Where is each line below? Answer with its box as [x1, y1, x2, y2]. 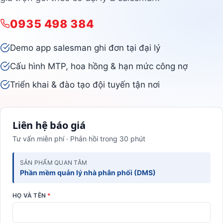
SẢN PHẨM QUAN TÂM [20, 158, 88, 166]
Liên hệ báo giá [12, 118, 86, 132]
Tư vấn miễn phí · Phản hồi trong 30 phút [12, 134, 145, 143]
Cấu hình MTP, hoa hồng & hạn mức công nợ [10, 61, 188, 71]
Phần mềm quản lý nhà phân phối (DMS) [20, 168, 156, 177]
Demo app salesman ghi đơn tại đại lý [10, 42, 160, 53]
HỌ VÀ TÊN [12, 191, 48, 199]
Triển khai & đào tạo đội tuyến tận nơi [10, 79, 160, 90]
